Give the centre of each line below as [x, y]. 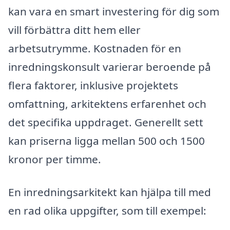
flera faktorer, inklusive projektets [93, 85]
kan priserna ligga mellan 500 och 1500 [107, 140]
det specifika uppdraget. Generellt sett [106, 122]
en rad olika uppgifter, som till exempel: [107, 210]
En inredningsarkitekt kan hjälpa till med [110, 192]
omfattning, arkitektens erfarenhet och [107, 103]
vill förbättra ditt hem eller [74, 30]
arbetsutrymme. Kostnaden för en [95, 48]
